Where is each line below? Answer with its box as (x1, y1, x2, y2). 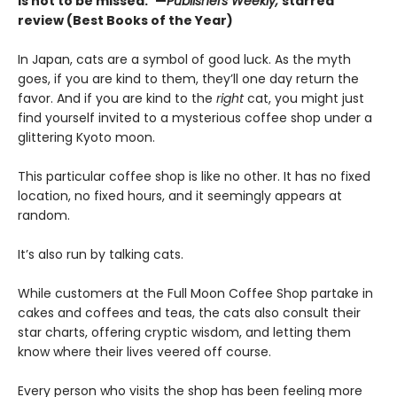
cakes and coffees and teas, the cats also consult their (18, 304, 361, 323)
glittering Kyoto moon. (18, 128, 155, 147)
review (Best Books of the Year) (18, 12, 233, 30)
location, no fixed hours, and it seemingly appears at (18, 187, 342, 206)
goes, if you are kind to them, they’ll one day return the (18, 70, 359, 89)
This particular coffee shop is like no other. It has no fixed (18, 167, 370, 186)
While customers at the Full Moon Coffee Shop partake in (18, 284, 373, 303)
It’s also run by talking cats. (18, 245, 183, 264)
